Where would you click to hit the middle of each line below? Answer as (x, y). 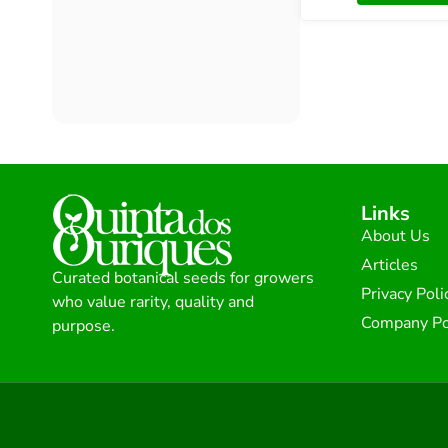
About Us (395, 235)
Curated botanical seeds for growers (183, 277)
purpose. (83, 325)
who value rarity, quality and (153, 301)
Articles (389, 264)
